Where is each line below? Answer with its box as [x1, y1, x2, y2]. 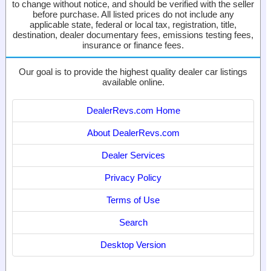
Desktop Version [100, 239, 166, 250]
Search [119, 217, 148, 227]
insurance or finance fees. [82, 39, 184, 50]
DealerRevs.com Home [86, 105, 180, 116]
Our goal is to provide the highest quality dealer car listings [19, 66, 247, 77]
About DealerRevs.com [87, 127, 180, 138]
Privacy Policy [105, 172, 162, 183]
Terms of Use [106, 194, 160, 205]
